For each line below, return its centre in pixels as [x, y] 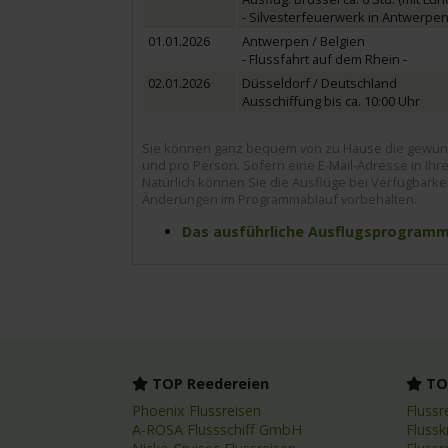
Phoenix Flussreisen [196, 410]
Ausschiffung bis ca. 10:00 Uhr [330, 101]
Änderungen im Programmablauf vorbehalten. [279, 198]
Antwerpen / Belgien [303, 41]
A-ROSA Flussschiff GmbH [217, 429]
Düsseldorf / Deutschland [319, 83]
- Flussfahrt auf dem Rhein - [324, 59]
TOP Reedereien [208, 383]
